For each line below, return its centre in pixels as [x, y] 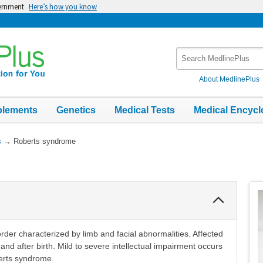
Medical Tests [145, 110]
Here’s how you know [63, 6]
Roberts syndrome [44, 141]
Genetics [76, 110]
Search [190, 53]
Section [242, 205]
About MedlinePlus [230, 79]
